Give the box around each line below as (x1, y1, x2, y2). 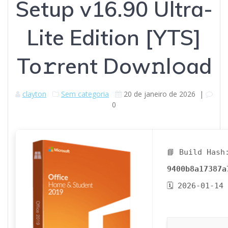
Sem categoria (61, 89, 109, 99)
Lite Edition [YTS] (27, 24, 201, 51)
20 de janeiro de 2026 (124, 89, 195, 99)
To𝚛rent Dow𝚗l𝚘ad (16, 52, 212, 80)
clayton (22, 89, 46, 99)
